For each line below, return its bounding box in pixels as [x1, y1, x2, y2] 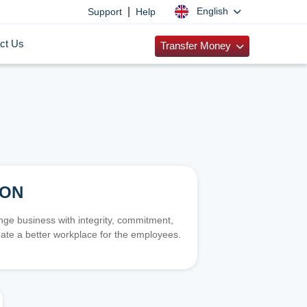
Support [87, 5, 122, 17]
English [196, 5, 231, 16]
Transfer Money [160, 40, 234, 51]
